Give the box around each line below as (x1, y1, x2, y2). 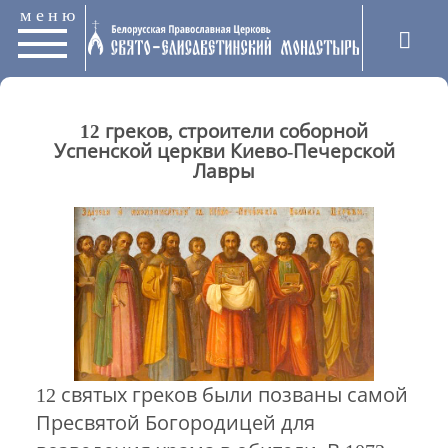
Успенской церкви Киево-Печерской (53, 141, 395, 163)
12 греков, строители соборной (80, 121, 368, 143)
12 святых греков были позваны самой (35, 383, 408, 406)
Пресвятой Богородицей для (35, 411, 315, 434)
